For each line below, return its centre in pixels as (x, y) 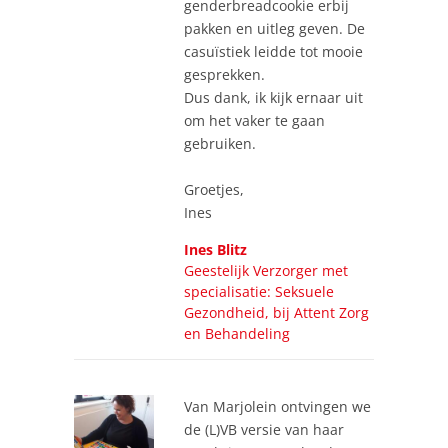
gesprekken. (224, 74)
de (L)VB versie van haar (264, 429)
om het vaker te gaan (254, 120)
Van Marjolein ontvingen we (277, 406)
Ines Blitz (215, 249)
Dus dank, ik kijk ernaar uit (273, 97)
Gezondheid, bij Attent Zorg (276, 312)
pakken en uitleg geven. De (274, 28)
